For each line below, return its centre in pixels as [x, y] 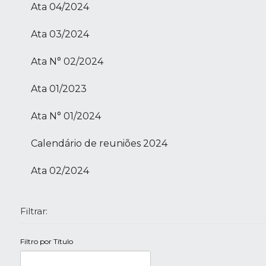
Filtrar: [34, 211]
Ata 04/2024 [60, 7]
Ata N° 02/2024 [67, 62]
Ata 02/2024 [60, 171]
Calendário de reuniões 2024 [99, 144]
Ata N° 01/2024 [66, 116]
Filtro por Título [47, 242]
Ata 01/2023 [58, 89]
